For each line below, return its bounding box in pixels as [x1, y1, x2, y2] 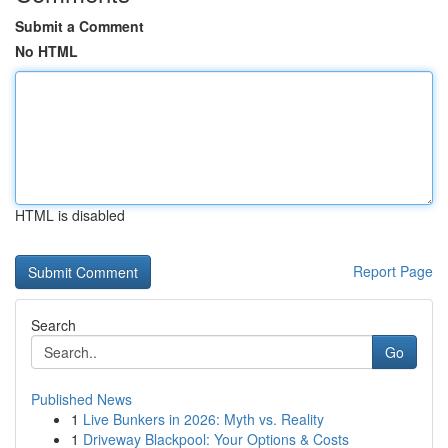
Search [31, 315, 76, 335]
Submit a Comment [15, 16, 144, 36]
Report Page [353, 261, 433, 281]
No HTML [15, 41, 78, 61]
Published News [31, 389, 132, 409]
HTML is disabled [15, 205, 125, 225]
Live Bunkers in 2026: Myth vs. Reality [83, 409, 324, 429]
